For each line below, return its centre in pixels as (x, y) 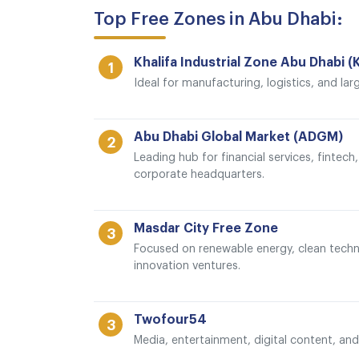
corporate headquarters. (199, 175)
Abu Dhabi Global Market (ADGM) (238, 137)
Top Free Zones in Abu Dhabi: (218, 19)
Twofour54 (170, 320)
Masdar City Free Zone (206, 228)
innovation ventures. (187, 266)
